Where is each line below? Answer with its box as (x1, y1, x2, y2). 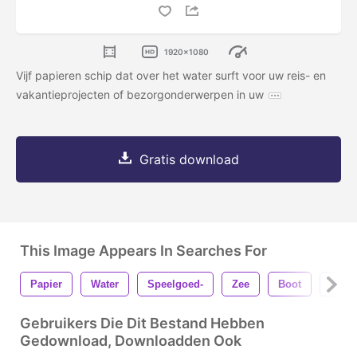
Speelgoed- (147, 278, 203, 291)
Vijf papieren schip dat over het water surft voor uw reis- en (16, 69, 326, 83)
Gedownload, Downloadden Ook (20, 332, 241, 350)
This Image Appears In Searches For (20, 242, 267, 260)
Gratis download (139, 151, 239, 168)
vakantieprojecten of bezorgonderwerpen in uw (16, 88, 264, 102)
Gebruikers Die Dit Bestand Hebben (20, 315, 265, 332)
